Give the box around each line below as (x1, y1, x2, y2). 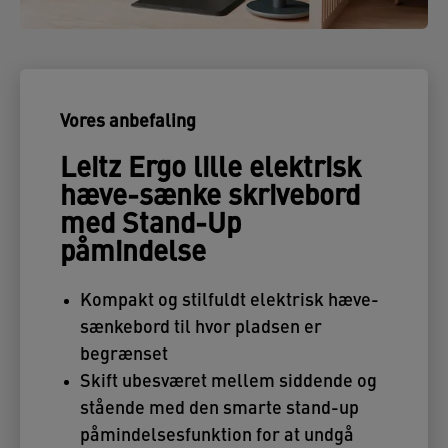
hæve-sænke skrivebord (60, 184, 360, 213)
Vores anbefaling (60, 113, 196, 133)
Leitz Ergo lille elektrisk (60, 156, 361, 185)
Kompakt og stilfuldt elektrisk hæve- (80, 292, 379, 312)
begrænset (80, 346, 168, 366)
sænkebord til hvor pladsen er (80, 319, 322, 339)
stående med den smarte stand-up (80, 400, 359, 420)
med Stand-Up (60, 212, 241, 241)
